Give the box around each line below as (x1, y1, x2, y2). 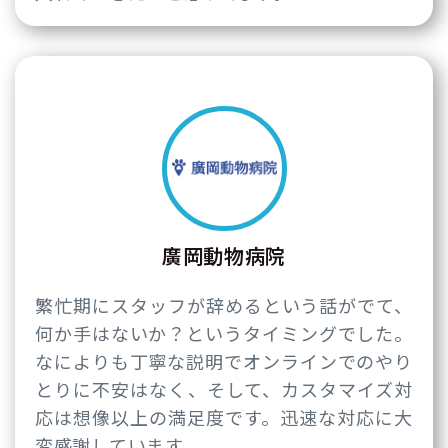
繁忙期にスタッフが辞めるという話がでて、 (35, 292, 413, 319)
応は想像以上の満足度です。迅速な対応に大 (35, 404, 413, 431)
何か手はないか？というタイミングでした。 (35, 320, 413, 347)
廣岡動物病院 (161, 241, 287, 271)
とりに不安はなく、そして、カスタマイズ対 (35, 376, 413, 403)
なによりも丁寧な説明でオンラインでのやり (35, 348, 413, 375)
